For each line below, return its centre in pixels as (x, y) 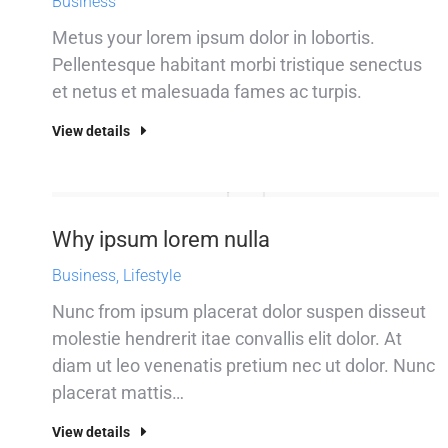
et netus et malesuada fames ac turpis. (207, 91)
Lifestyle (152, 275)
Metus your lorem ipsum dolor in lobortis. (213, 37)
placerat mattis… (118, 392)
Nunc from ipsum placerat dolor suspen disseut (239, 311)
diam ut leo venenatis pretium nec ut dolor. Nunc (243, 365)
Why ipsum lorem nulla (161, 239)
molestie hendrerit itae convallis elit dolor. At (227, 338)
